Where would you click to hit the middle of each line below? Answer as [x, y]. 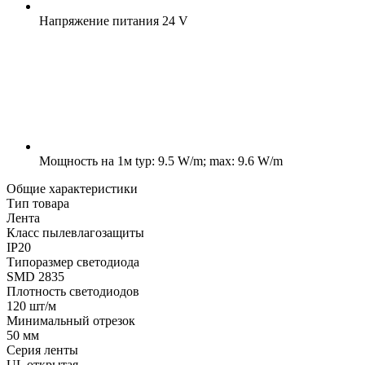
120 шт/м [31, 306]
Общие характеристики [72, 188]
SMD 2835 [35, 276]
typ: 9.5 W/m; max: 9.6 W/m [207, 161]
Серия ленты [42, 350]
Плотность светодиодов [73, 291]
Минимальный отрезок [71, 320]
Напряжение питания [99, 20]
